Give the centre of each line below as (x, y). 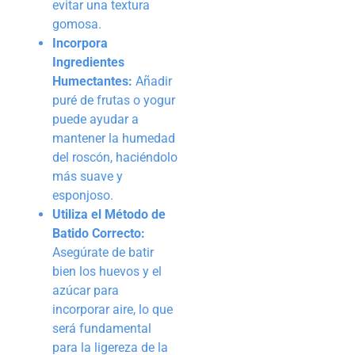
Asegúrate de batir (103, 253)
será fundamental (102, 329)
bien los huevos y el (107, 272)
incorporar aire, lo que (113, 310)
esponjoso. (83, 196)
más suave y (88, 177)
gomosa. (77, 25)
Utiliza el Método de (109, 215)
